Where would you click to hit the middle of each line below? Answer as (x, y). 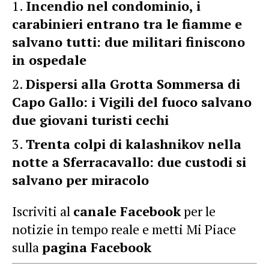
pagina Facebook (97, 247)
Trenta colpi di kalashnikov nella (134, 144)
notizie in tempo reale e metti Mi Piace (124, 229)
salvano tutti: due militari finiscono (128, 41)
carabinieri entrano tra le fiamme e (127, 23)
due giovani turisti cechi (90, 119)
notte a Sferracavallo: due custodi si (129, 162)
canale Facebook (127, 211)
